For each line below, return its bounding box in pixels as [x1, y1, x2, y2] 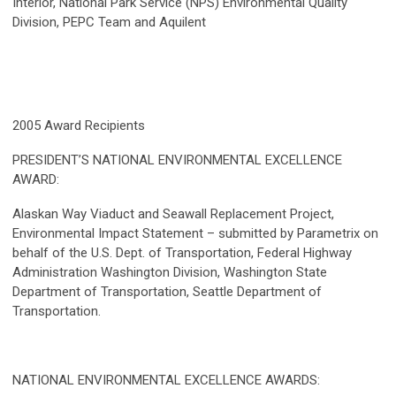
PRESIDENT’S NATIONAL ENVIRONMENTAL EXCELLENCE [12, 152, 342, 169]
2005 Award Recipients [12, 118, 145, 134]
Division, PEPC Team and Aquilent [12, 14, 206, 31]
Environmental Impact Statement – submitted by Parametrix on [12, 225, 378, 242]
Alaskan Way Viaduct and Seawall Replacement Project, [12, 206, 334, 223]
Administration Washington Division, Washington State [12, 264, 327, 281]
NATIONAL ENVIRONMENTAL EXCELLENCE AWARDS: [12, 372, 320, 389]
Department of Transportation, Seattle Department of [12, 284, 322, 301]
